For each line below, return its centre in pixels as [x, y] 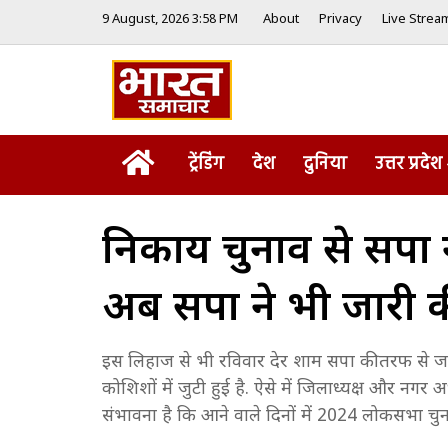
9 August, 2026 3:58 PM [170, 19]
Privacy [340, 19]
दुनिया [325, 164]
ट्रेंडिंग [206, 164]
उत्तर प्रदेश [408, 164]
